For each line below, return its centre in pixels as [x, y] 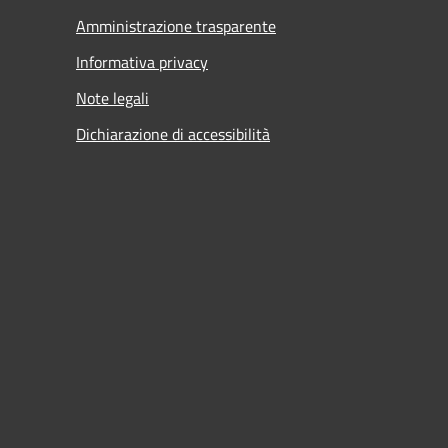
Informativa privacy [142, 62]
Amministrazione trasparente [176, 26]
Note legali [112, 98]
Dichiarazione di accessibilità [173, 134]
